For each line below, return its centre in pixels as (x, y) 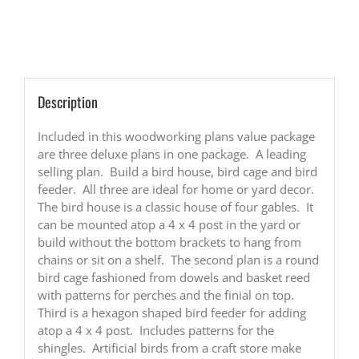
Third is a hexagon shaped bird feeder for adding (171, 312)
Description (67, 101)
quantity (95, 92)
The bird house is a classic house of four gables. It (175, 206)
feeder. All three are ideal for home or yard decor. (177, 189)
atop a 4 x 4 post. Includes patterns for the (155, 330)
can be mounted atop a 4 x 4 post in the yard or (169, 224)
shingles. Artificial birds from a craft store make (169, 347)
